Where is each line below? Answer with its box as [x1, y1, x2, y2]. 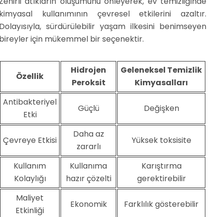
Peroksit [71, 77, 106, 88]
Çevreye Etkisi [3, 134, 57, 146]
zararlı [76, 140, 101, 152]
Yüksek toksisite [131, 134, 191, 146]
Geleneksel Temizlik [121, 64, 202, 76]
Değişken [143, 102, 179, 114]
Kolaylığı [14, 172, 46, 184]
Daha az [73, 128, 104, 139]
